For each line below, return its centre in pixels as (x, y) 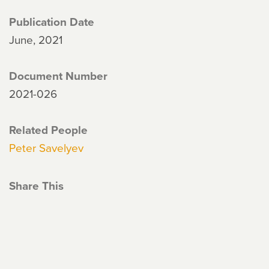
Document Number (58, 76)
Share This (36, 186)
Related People (48, 130)
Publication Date (52, 22)
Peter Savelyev (46, 147)
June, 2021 (36, 39)
